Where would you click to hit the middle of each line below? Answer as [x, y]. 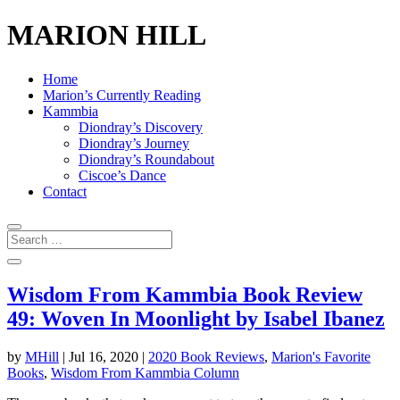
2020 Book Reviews [206, 356]
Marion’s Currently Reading [122, 95]
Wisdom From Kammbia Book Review [185, 294]
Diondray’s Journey [134, 143]
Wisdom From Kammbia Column [145, 372]
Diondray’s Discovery [141, 127]
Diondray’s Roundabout [146, 159]
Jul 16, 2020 [104, 356]
